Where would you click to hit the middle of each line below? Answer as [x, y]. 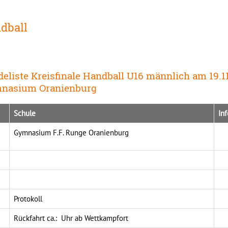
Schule [24, 113]
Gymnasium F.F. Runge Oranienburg [71, 132]
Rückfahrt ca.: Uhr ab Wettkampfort [71, 218]
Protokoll [28, 198]
